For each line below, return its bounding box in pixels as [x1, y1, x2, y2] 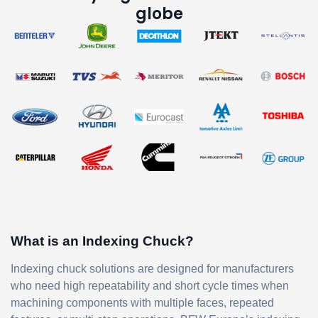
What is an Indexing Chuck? [11, 233, 194, 248]
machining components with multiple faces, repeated [11, 296, 274, 309]
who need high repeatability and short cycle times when [11, 279, 289, 292]
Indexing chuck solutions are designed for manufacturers [11, 262, 294, 275]
